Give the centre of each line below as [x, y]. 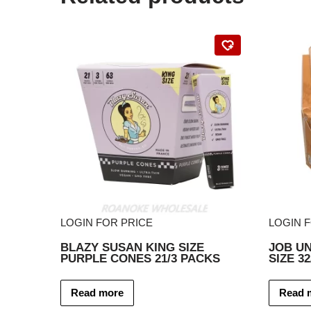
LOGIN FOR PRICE [107, 222]
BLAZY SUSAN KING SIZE [132, 247]
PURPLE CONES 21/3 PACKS [140, 258]
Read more [97, 292]
